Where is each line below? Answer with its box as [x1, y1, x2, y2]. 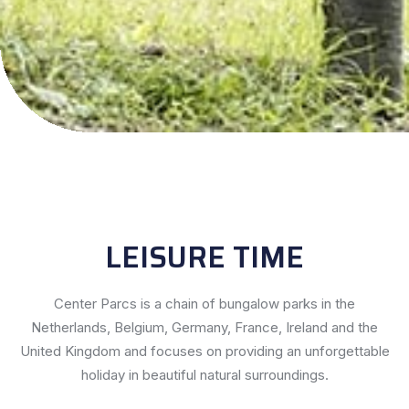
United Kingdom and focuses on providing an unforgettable [19, 341, 390, 360]
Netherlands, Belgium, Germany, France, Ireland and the [31, 318, 378, 336]
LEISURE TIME [105, 234, 304, 280]
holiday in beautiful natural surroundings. [80, 365, 329, 383]
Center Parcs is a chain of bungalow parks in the [54, 294, 355, 312]
